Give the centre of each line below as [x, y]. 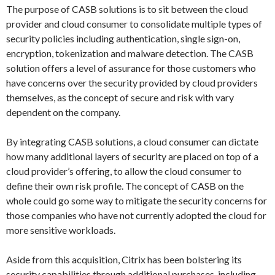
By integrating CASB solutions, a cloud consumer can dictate [132, 141]
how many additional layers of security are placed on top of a [132, 156]
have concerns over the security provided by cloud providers [132, 83]
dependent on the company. [63, 112]
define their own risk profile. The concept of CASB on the [125, 186]
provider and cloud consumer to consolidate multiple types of [134, 24]
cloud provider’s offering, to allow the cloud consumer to [124, 171]
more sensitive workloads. [61, 230]
